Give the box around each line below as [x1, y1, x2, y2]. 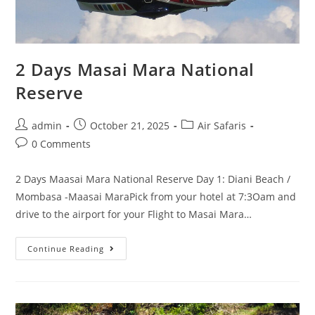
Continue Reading [27, 243, 105, 255]
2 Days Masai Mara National [15, 58, 255, 82]
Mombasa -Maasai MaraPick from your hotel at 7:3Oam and [15, 190, 297, 204]
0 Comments [32, 137, 91, 151]
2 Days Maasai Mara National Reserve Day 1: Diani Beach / [15, 172, 291, 186]
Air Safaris [198, 119, 247, 133]
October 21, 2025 [90, 119, 170, 133]
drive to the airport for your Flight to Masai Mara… [15, 207, 252, 221]
